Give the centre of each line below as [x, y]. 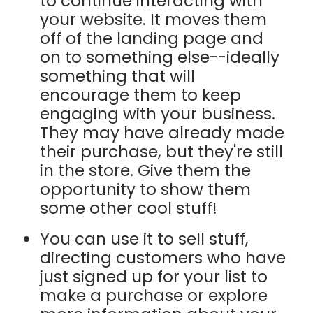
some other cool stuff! [129, 209]
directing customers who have [163, 258]
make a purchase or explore [154, 296]
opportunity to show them [146, 190]
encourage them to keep [141, 95]
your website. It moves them [154, 20]
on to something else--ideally [160, 58]
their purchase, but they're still [162, 152]
